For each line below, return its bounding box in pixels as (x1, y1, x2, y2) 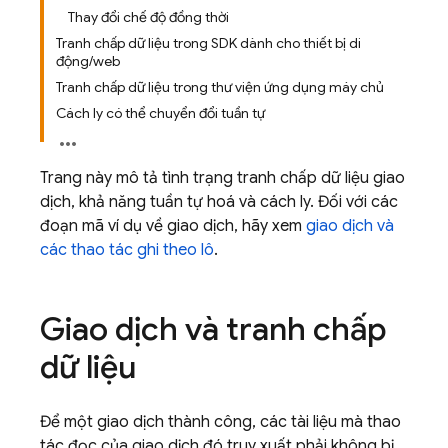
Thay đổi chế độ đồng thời (68, 8, 229, 26)
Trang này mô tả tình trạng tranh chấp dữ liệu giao (40, 168, 405, 188)
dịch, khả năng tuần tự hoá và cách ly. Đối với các (40, 192, 398, 212)
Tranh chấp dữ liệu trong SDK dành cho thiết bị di (56, 34, 361, 52)
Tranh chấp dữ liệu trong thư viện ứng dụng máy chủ (56, 78, 384, 96)
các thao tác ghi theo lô (40, 240, 214, 260)
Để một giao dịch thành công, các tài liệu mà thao (40, 412, 401, 432)
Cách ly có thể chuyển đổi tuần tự (56, 104, 265, 122)
